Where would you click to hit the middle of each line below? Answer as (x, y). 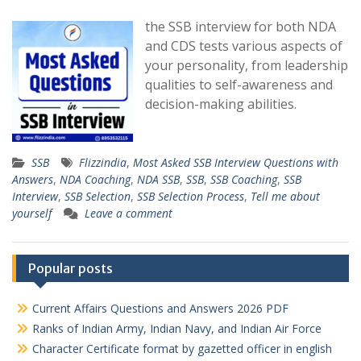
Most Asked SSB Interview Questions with (236, 163)
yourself (32, 214)
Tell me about (285, 197)
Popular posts (71, 269)
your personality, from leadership (247, 66)
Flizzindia (103, 163)
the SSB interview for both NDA (241, 27)
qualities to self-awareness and (239, 85)
